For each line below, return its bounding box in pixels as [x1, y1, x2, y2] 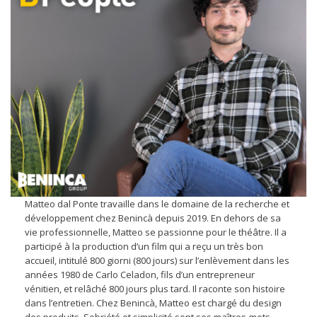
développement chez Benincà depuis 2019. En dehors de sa [25, 212, 281, 225]
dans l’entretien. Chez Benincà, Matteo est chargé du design [25, 296, 282, 310]
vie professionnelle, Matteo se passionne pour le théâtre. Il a [25, 226, 287, 239]
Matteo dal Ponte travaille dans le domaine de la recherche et [25, 197, 289, 211]
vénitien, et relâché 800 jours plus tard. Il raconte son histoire [25, 282, 285, 296]
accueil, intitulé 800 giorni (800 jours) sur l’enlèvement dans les [25, 254, 289, 267]
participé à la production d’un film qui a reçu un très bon [25, 240, 263, 253]
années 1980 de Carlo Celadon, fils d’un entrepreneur [25, 268, 255, 282]
